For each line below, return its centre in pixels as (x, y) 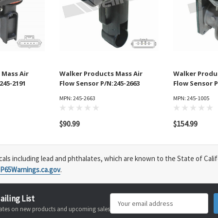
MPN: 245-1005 (191, 98)
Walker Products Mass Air (101, 74)
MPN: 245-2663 (77, 98)
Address (123, 211)
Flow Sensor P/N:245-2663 (100, 83)
